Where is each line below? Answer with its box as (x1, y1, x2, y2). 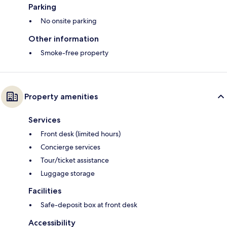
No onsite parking (41, 16, 97, 26)
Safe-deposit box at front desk (41, 200, 137, 210)
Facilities (28, 186, 61, 196)
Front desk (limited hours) (41, 129, 121, 139)
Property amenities (24, 92, 98, 102)
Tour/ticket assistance (41, 156, 109, 165)
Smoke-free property (41, 48, 108, 58)
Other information (28, 34, 99, 44)
